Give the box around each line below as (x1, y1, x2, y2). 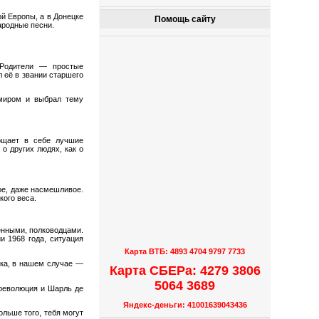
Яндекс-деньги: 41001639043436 (122, 300, 247, 310)
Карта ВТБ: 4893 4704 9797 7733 (125, 247, 246, 256)
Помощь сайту (154, 14, 216, 25)
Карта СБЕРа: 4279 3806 (109, 263, 261, 278)
